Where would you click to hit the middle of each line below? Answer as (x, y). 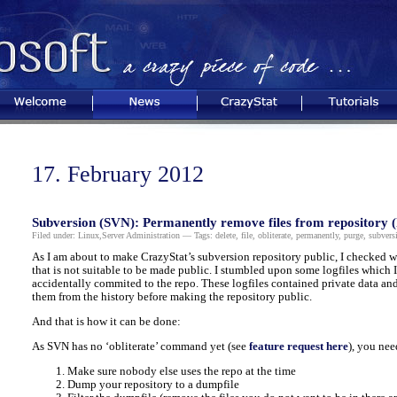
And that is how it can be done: (106, 322)
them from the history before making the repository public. (171, 297)
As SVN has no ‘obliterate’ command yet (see (140, 347)
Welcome (40, 100)
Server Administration (140, 235)
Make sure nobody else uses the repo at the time (181, 371)
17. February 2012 (117, 174)
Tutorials (354, 100)
